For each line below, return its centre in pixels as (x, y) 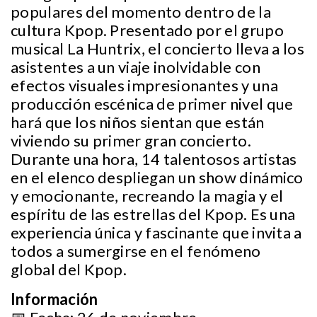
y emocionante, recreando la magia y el (147, 196)
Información (54, 299)
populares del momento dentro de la (141, 12)
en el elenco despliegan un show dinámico (157, 177)
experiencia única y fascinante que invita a (156, 232)
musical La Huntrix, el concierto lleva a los (158, 48)
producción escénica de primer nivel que (152, 104)
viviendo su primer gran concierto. (131, 140)
